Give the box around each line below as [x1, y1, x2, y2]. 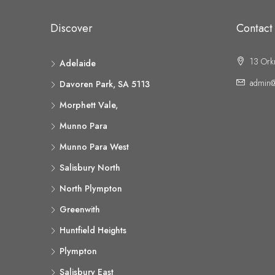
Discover [50, 20, 93, 36]
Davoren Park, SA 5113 [60, 78, 150, 90]
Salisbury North [60, 161, 120, 174]
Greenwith [60, 203, 100, 215]
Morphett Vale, [60, 99, 118, 111]
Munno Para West [60, 141, 129, 153]
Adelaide [60, 57, 96, 69]
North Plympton [60, 182, 122, 195]
